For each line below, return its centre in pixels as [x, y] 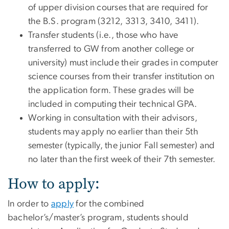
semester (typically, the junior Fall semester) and [122, 146]
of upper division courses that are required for [118, 8]
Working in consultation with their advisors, [113, 118]
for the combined [109, 204]
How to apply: [54, 184]
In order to [29, 204]
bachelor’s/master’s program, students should [98, 218]
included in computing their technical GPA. [113, 105]
